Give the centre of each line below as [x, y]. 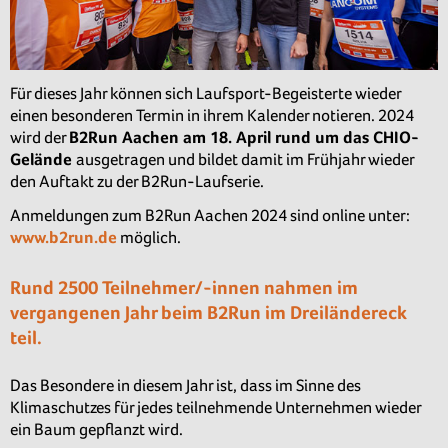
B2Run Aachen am [139, 137]
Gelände [43, 159]
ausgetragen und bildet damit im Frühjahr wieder [245, 159]
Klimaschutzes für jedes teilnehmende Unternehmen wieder [215, 408]
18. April [242, 137]
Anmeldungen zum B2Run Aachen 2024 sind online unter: [210, 216]
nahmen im [311, 286]
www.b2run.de [63, 238]
